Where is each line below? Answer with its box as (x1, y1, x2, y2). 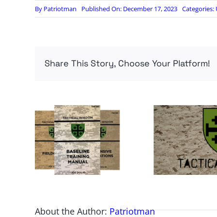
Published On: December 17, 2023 (81, 4, 177, 14)
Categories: (182, 4, 216, 14)
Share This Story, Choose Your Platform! (44, 58, 210, 69)
